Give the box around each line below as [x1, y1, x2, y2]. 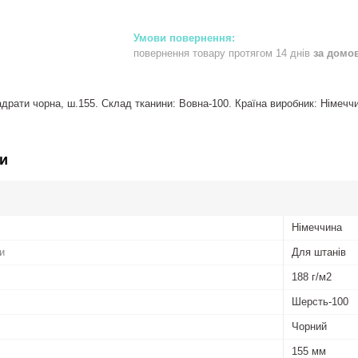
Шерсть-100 [292, 295, 348, 308]
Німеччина [292, 221, 342, 233]
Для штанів [292, 245, 346, 258]
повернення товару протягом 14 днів [133, 46, 313, 59]
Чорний [292, 320, 327, 332]
